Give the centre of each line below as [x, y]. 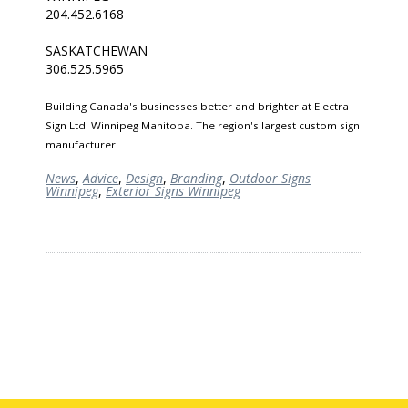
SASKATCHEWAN [97, 51]
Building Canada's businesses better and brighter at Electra [197, 107]
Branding [196, 178]
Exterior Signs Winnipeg [173, 191]
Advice [101, 178]
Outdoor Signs [270, 178]
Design [144, 178]
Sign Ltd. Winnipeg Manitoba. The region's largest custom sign [203, 126]
